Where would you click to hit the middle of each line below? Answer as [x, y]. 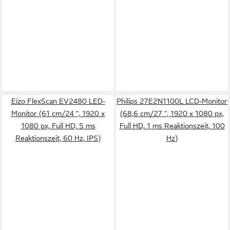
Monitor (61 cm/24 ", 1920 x [58, 113]
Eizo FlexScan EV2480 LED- [58, 101]
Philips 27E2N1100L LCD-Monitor [172, 101]
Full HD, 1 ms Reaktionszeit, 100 [172, 126]
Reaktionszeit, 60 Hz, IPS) [58, 138]
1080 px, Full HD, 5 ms [58, 126]
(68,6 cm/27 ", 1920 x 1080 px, [172, 113]
